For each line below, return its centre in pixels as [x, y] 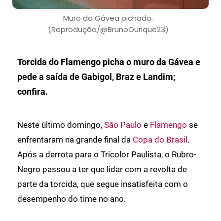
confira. [33, 92]
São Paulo [123, 125]
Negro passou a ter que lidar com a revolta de [102, 169]
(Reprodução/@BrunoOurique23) [108, 30]
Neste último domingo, [61, 125]
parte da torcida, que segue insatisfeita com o [103, 184]
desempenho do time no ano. [72, 199]
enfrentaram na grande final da [75, 140]
